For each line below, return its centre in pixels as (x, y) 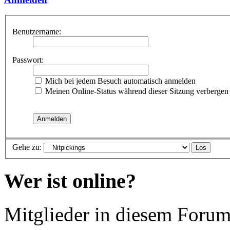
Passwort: (28, 60)
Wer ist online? (70, 181)
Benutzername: (37, 31)
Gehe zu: (27, 147)
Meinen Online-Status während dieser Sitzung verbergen (136, 91)
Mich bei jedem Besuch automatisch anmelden (119, 81)
